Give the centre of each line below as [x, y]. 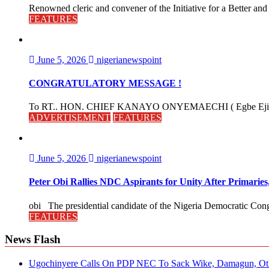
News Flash [33, 240]
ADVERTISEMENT [70, 118]
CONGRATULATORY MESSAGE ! [105, 83]
